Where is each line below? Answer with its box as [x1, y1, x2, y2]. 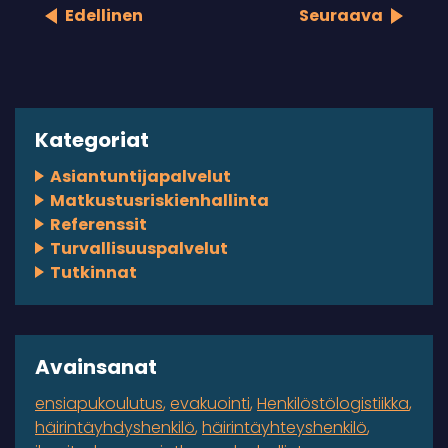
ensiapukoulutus [35, 391, 163, 415]
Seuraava [299, 3, 383, 27]
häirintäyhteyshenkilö [202, 415, 367, 439]
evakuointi [170, 391, 250, 415]
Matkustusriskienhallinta [50, 188, 269, 212]
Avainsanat [35, 352, 157, 381]
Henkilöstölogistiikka [257, 391, 409, 415]
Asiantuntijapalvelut [50, 164, 231, 188]
